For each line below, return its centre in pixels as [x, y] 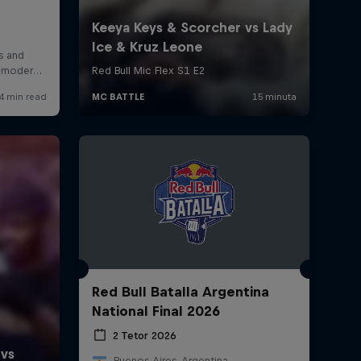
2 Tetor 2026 [144, 335]
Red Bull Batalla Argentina [180, 292]
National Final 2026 [156, 311]
